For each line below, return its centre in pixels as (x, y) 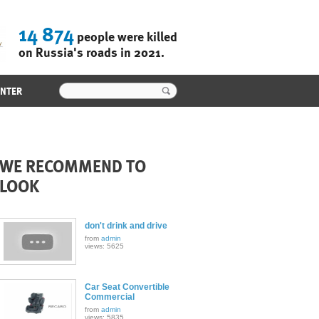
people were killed (125, 37)
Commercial (109, 297)
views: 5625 (104, 246)
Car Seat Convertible (127, 287)
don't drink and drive (126, 226)
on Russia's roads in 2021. (91, 52)
